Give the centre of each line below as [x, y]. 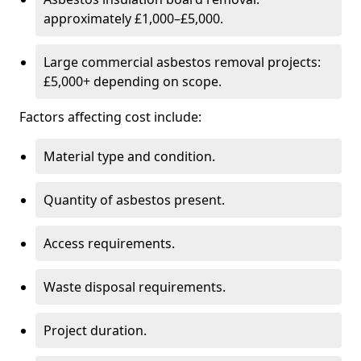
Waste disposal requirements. [135, 287]
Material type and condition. [129, 156]
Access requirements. [109, 243]
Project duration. [95, 330]
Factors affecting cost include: [110, 117]
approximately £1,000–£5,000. [133, 19]
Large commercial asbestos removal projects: [182, 62]
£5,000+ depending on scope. [133, 81]
